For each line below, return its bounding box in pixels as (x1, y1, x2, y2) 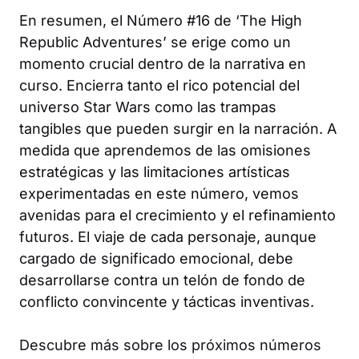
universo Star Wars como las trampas (19, 98, 276, 115)
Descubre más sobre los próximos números (19, 336, 321, 353)
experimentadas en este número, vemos (19, 184, 299, 202)
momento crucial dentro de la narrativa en (19, 54, 306, 72)
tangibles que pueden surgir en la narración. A (19, 119, 337, 137)
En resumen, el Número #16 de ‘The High (19, 11, 302, 29)
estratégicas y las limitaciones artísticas (19, 163, 290, 180)
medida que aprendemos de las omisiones (19, 141, 311, 159)
